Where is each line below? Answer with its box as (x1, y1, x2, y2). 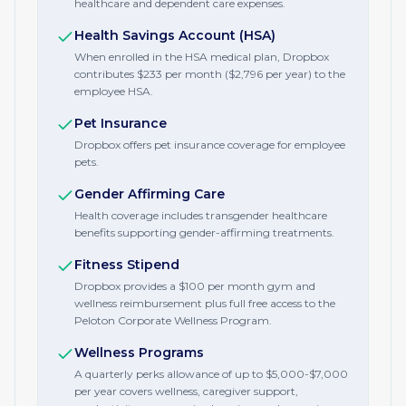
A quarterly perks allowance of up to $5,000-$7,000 (74, 367, 348, 381)
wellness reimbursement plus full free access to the (74, 296, 335, 310)
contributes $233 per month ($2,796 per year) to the (74, 67, 345, 81)
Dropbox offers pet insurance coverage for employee (74, 138, 345, 151)
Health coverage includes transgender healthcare (74, 208, 327, 222)
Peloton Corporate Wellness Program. (74, 314, 272, 327)
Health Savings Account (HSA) (74, 27, 275, 43)
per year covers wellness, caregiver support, (74, 384, 298, 398)
